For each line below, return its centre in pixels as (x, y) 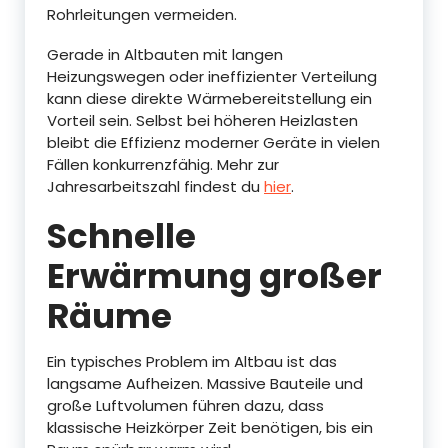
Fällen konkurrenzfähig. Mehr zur (163, 164)
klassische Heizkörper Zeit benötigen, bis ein (210, 427)
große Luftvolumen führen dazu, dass (185, 405)
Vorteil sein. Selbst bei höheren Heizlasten (202, 120)
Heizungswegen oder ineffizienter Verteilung (212, 76)
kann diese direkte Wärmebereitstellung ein (209, 98)
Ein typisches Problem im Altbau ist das (192, 361)
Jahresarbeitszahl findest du (155, 186)
